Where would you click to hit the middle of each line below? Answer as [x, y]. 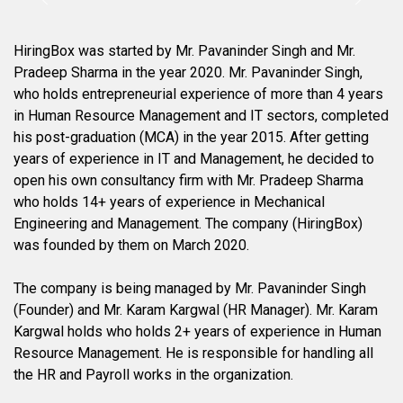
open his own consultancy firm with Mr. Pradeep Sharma [188, 180]
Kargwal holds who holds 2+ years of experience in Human [197, 331]
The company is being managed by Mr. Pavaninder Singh [190, 288]
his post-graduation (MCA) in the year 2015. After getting [191, 137]
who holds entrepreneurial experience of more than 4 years [198, 94]
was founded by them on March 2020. [131, 245]
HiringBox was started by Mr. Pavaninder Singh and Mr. [184, 50]
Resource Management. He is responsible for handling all [193, 353]
